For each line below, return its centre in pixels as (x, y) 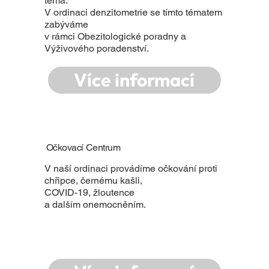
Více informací (134, 80)
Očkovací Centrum (83, 147)
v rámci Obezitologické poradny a (116, 37)
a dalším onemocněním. (95, 204)
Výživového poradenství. (97, 49)
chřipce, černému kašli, (94, 180)
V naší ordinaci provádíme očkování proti (131, 168)
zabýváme (67, 25)
